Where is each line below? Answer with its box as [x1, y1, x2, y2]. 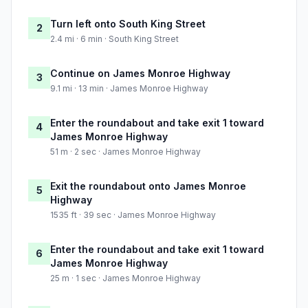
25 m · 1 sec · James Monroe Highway [50, 273, 201, 284]
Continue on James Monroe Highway [50, 67, 230, 80]
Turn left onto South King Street [50, 18, 206, 30]
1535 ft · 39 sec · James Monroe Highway [50, 210, 216, 221]
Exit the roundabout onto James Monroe [50, 180, 246, 192]
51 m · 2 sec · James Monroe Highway [50, 146, 201, 157]
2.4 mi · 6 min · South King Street [50, 34, 179, 45]
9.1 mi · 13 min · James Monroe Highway [50, 83, 208, 94]
